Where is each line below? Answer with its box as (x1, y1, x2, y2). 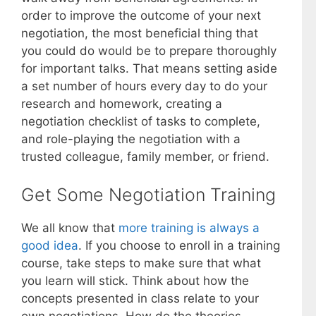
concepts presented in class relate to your (21, 291, 259, 305)
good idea (21, 238, 78, 253)
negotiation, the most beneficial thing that (21, 26, 258, 41)
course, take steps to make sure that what (21, 255, 261, 270)
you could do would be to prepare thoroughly (21, 44, 276, 59)
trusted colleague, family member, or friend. (21, 150, 269, 164)
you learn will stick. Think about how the (21, 273, 249, 288)
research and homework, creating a (21, 97, 222, 111)
